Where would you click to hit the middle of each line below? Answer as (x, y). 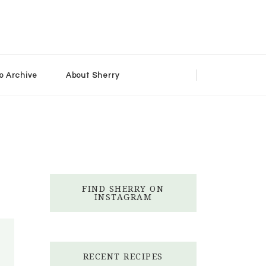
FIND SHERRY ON (123, 189)
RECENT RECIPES (123, 256)
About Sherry (92, 75)
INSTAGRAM (123, 197)
